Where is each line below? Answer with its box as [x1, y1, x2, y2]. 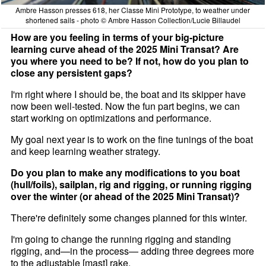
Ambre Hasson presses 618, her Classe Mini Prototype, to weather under [15, 4, 251, 15]
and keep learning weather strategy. [11, 144, 161, 158]
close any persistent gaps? [11, 65, 133, 80]
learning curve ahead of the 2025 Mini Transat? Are [11, 42, 239, 56]
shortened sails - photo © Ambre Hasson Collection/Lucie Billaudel [25, 14, 240, 25]
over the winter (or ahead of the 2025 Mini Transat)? [11, 189, 240, 203]
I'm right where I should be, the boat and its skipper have [11, 87, 246, 101]
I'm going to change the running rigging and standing [11, 232, 232, 246]
